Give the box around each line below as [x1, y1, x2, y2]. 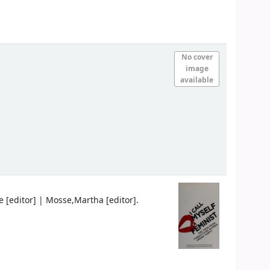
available [180, 75, 214, 86]
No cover [181, 52, 213, 63]
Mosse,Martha [46, 194, 104, 207]
